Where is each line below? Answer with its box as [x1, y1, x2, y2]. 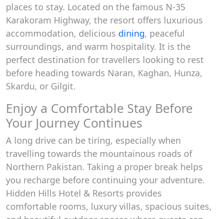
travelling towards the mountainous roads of [6, 148, 192, 159]
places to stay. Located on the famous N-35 [6, 1, 185, 13]
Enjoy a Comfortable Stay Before [6, 100, 193, 116]
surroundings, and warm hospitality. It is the [6, 41, 191, 52]
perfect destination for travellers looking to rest [6, 54, 204, 66]
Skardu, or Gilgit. [6, 80, 76, 92]
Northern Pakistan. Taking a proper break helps [6, 161, 203, 173]
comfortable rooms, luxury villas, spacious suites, [6, 200, 212, 212]
